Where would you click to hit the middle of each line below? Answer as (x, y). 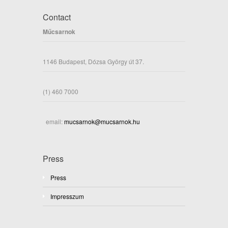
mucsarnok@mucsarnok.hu (101, 122)
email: (53, 122)
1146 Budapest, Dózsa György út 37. (93, 62)
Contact (57, 17)
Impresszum (67, 196)
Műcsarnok (59, 32)
